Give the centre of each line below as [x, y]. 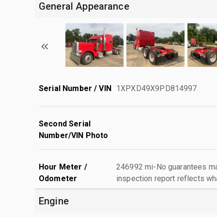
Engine [54, 201]
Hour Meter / [63, 167]
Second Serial [65, 124]
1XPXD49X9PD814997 [157, 88]
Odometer [58, 178]
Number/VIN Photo [74, 135]
